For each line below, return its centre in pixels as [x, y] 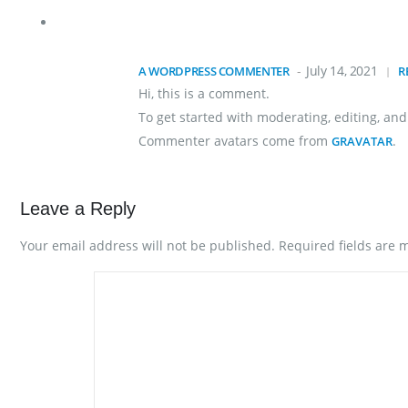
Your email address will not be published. [148, 245]
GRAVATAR [362, 141]
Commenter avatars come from [235, 140]
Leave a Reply [78, 208]
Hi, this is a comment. [204, 93]
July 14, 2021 [342, 70]
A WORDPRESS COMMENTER [214, 71]
